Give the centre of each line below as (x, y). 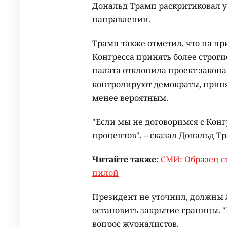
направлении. (121, 20)
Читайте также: (125, 159)
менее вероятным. (130, 98)
